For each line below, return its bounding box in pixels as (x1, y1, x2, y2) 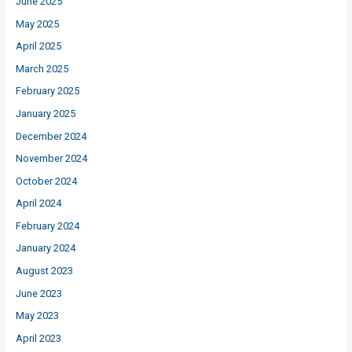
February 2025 (15, 85, 79, 97)
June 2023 (15, 287, 62, 299)
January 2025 (15, 108, 75, 120)
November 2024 (15, 152, 87, 165)
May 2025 (15, 17, 59, 30)
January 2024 (15, 242, 75, 255)
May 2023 (15, 310, 59, 322)
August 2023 (15, 264, 73, 277)
